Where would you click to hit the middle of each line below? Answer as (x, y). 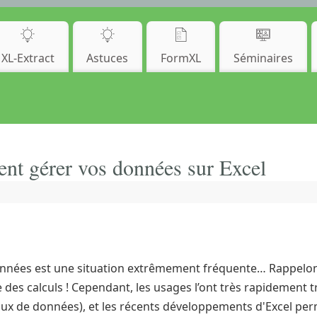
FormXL (181, 58)
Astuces (108, 58)
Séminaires (264, 58)
